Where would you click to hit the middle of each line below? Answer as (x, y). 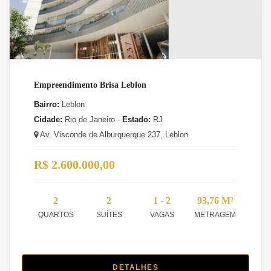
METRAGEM (215, 214)
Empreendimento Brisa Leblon (90, 85)
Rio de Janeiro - (92, 119)
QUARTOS (56, 214)
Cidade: (48, 119)
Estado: (136, 119)
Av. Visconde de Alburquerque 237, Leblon (113, 134)
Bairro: (47, 104)
